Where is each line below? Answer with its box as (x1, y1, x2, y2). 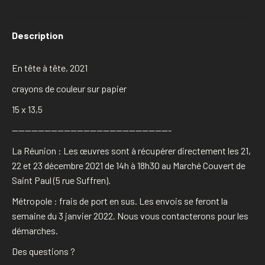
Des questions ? (12, 245, 75, 257)
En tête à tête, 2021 (12, 62, 88, 73)
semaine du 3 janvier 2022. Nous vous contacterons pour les (12, 209, 248, 221)
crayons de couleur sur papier (12, 82, 127, 94)
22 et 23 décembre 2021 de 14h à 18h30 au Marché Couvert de (12, 159, 245, 171)
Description (12, 29, 63, 41)
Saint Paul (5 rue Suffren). (12, 174, 111, 186)
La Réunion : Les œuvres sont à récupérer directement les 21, (12, 144, 251, 156)
